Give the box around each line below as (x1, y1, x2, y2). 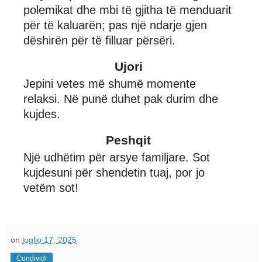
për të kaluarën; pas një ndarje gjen (23, 18, 207, 32)
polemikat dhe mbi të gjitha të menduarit (23, 3, 232, 16)
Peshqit (106, 133, 151, 147)
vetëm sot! (23, 181, 78, 194)
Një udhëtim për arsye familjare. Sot (23, 150, 210, 164)
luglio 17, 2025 (22, 235, 77, 244)
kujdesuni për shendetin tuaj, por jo (23, 166, 205, 179)
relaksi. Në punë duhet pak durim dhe (23, 92, 218, 105)
